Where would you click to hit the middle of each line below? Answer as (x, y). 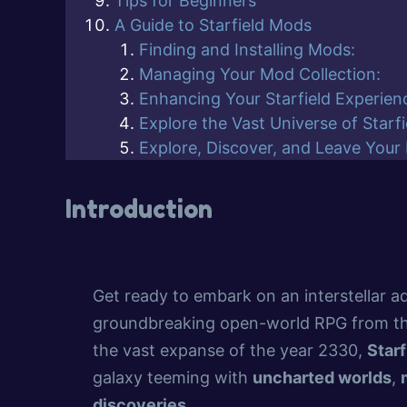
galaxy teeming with (173, 378)
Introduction (139, 209)
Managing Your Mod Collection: (260, 74)
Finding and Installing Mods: (247, 50)
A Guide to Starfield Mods (213, 25)
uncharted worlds (322, 378)
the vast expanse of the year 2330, (230, 351)
